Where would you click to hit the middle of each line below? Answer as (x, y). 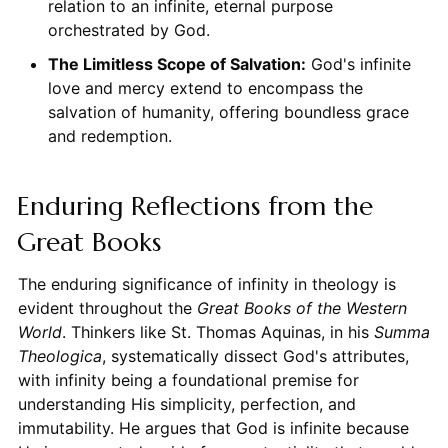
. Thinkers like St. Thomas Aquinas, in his (217, 332)
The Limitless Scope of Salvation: (176, 64)
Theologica (59, 356)
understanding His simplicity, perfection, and (186, 404)
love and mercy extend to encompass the (205, 88)
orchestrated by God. (128, 30)
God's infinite (358, 64)
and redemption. (109, 136)
